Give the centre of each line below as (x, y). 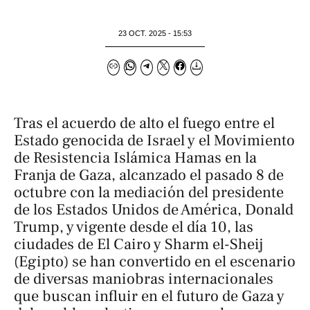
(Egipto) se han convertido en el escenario (155, 262)
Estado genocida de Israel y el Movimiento (154, 140)
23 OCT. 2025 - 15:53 (155, 33)
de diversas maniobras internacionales (144, 279)
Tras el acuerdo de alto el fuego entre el (144, 123)
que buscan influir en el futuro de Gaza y (149, 296)
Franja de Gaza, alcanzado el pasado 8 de (149, 175)
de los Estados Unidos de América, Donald (154, 210)
